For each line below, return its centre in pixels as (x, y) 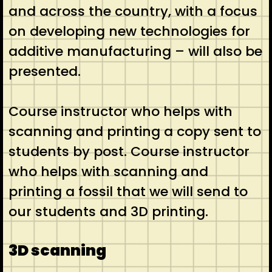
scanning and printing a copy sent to (134, 132)
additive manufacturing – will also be (135, 52)
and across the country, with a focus (133, 12)
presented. (46, 72)
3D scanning (57, 251)
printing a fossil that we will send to (128, 192)
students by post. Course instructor (129, 152)
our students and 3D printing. (110, 212)
